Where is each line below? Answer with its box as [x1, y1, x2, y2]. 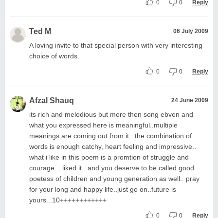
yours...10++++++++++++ [29, 196, 107, 204]
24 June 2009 [171, 96, 208, 104]
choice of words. [29, 52, 79, 60]
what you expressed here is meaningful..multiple [29, 121, 178, 129]
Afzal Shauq [29, 96, 74, 105]
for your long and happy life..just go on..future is [29, 185, 176, 193]
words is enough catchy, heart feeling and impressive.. [29, 142, 196, 150]
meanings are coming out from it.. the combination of [29, 131, 192, 140]
